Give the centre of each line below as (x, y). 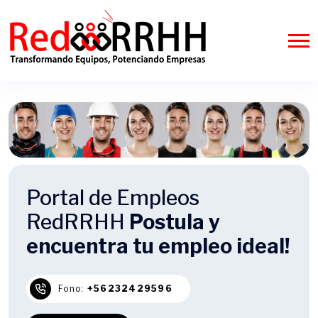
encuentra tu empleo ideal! (158, 246)
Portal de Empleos (113, 198)
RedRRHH (78, 222)
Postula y (175, 222)
